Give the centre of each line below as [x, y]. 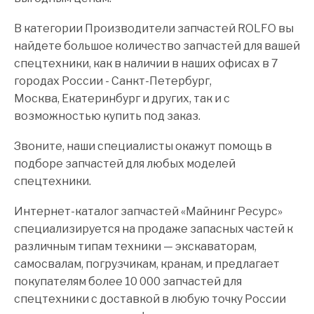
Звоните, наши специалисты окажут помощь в [143, 146]
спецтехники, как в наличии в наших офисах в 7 [146, 63]
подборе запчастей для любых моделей [125, 164]
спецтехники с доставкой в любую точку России [150, 299]
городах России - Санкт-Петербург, [113, 81]
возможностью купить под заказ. [107, 116]
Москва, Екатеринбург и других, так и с [122, 98]
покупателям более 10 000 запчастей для [128, 281]
